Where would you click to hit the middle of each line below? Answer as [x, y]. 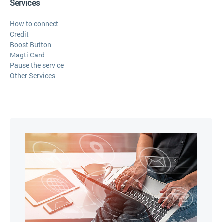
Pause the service [37, 65]
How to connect [34, 24]
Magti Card [27, 55]
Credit [19, 34]
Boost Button [30, 45]
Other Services [32, 76]
